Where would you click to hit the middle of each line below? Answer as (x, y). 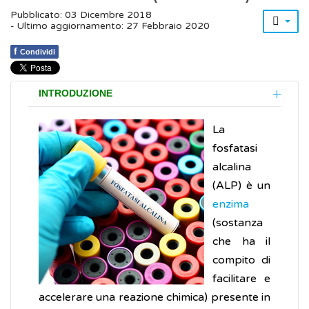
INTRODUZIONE (76, 94)
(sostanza (238, 223)
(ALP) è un (241, 186)
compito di (241, 260)
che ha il (241, 242)
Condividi (38, 52)
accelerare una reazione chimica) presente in (154, 298)
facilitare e (241, 279)
